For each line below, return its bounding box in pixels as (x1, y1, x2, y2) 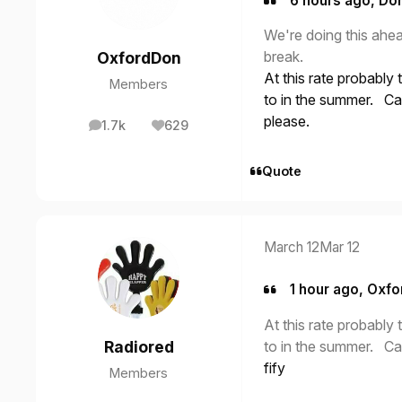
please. (264, 112, 310, 131)
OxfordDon (96, 48, 181, 67)
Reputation (168, 122, 238, 138)
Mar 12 (319, 239, 360, 257)
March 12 (264, 239, 319, 257)
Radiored (103, 337, 174, 357)
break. (264, 48, 303, 66)
